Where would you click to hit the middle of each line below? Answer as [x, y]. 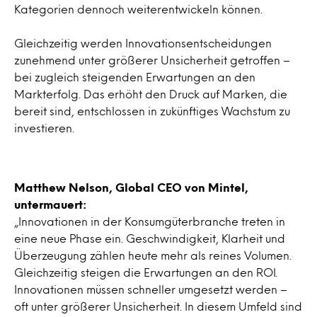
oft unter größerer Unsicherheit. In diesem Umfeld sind [158, 306]
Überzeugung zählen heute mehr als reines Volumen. [153, 255]
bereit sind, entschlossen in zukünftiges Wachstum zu [152, 111]
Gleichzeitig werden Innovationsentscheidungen [143, 43]
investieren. [44, 128]
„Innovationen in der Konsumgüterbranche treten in [150, 221]
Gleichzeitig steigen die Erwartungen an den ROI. [146, 272]
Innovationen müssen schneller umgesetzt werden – [151, 289]
